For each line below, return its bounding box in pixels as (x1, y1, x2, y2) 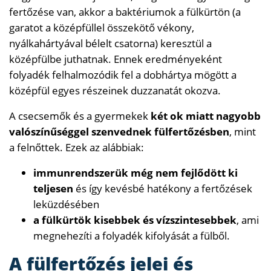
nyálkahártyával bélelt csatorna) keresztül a (9, 36, 212, 50)
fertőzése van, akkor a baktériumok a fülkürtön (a (9, 4, 241, 19)
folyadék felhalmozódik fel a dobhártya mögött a (9, 67, 237, 82)
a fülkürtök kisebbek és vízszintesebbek (33, 212, 237, 227)
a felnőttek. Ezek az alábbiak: (9, 140, 144, 154)
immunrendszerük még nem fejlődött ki (33, 165, 238, 180)
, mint (229, 124, 256, 139)
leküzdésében (33, 197, 99, 211)
